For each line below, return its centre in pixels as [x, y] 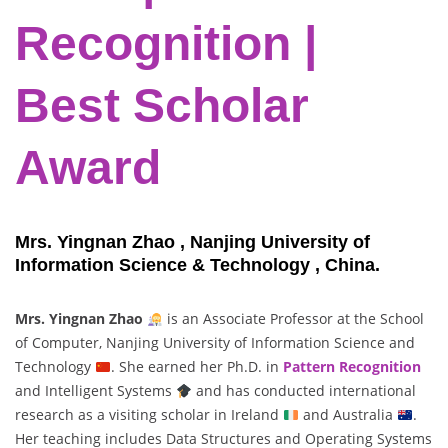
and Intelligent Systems [95, 391]
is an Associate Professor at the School [293, 319]
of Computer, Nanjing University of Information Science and [215, 343]
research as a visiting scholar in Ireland [149, 415]
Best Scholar [162, 106]
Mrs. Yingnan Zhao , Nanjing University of [192, 242]
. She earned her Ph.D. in [196, 367]
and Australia [347, 415]
